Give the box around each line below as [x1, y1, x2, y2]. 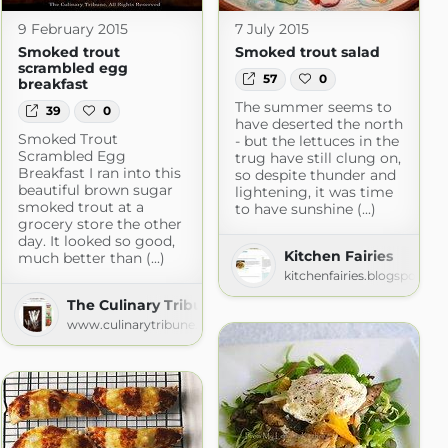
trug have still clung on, [234, 148, 401, 167]
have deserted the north [234, 114, 403, 133]
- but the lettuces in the [234, 131, 399, 150]
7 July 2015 [234, 20, 309, 39]
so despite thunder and [234, 165, 396, 184]
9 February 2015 [17, 20, 128, 39]
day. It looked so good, [17, 231, 175, 250]
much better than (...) [17, 248, 165, 267]
